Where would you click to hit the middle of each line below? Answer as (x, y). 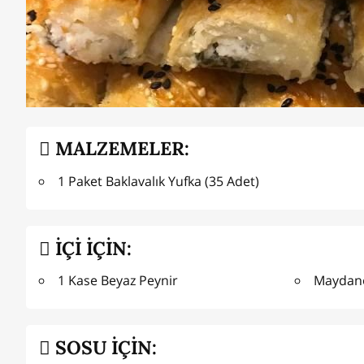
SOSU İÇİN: (104, 347)
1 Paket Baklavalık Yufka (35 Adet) (158, 181)
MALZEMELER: (120, 149)
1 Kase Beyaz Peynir (118, 281)
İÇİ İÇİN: (91, 248)
